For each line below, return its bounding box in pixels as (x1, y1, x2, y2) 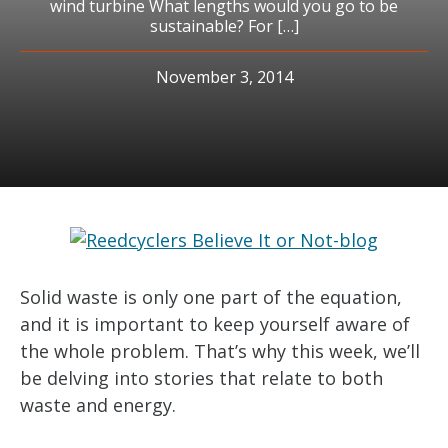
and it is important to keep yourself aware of (20, 312, 410, 336)
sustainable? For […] (149, 15, 299, 37)
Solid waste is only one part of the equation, (20, 285, 402, 309)
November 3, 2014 (155, 66, 293, 88)
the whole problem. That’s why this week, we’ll (20, 339, 420, 363)
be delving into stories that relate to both (20, 366, 383, 390)
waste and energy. (20, 393, 176, 417)
